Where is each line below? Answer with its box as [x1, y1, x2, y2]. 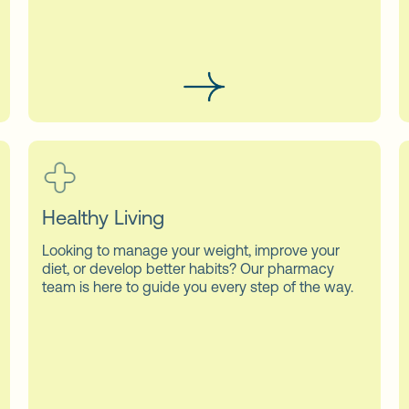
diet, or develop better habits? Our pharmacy [42, 259, 335, 277]
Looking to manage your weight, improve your [42, 241, 341, 258]
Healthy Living [42, 205, 165, 229]
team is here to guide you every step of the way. [42, 278, 354, 295]
